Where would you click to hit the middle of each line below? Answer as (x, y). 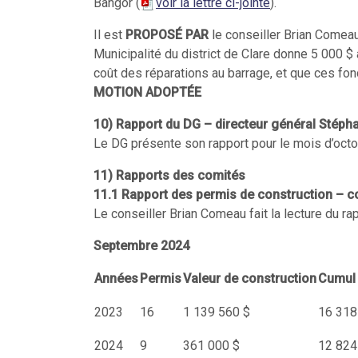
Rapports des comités (181, 175)
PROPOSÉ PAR (167, 35)
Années (116, 278)
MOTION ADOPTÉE (147, 92)
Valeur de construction (250, 278)
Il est (108, 35)
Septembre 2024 (141, 246)
